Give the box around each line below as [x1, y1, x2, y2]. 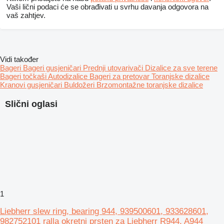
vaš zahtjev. [6, 11, 45, 20]
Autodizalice [48, 72, 89, 81]
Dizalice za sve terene [145, 63, 217, 72]
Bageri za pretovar [89, 72, 151, 81]
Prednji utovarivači [83, 63, 145, 72]
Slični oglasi [5, 99, 57, 109]
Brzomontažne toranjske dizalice [96, 80, 203, 89]
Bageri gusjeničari [23, 63, 83, 72]
